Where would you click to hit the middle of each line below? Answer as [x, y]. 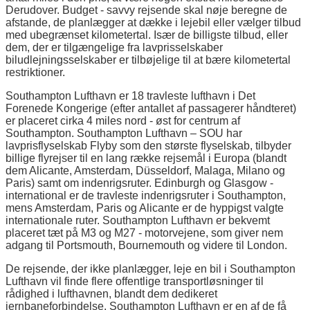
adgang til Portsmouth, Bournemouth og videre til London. [146, 245]
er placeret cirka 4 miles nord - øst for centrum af [123, 120]
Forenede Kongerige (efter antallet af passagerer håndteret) [151, 108]
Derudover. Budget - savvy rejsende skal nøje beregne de [146, 10]
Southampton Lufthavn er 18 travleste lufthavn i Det [130, 95]
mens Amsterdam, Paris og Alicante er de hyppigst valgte [145, 208]
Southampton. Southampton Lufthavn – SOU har [124, 133]
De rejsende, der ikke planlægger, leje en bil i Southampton [151, 268]
